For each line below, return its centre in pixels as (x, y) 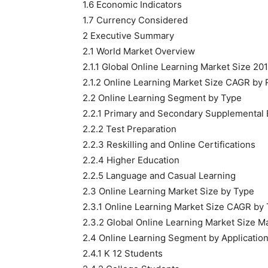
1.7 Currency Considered (135, 20)
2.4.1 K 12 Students (123, 253)
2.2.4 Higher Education (131, 160)
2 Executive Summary (128, 36)
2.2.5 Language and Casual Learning (159, 176)
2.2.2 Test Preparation (130, 129)
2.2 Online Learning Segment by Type (162, 98)
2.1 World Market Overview (139, 51)
